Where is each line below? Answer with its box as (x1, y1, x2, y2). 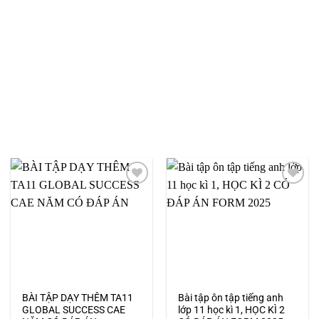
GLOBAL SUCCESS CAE (22, 303, 126, 315)
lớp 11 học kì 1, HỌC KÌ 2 (178, 303, 286, 315)
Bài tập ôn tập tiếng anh (178, 291, 284, 303)
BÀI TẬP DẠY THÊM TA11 (22, 291, 134, 303)
